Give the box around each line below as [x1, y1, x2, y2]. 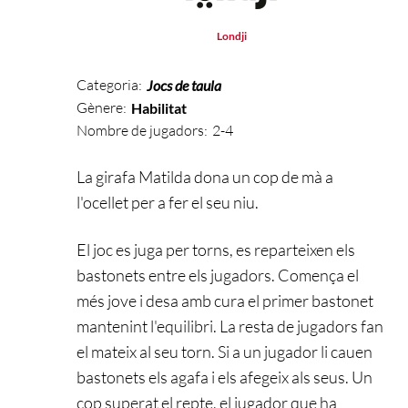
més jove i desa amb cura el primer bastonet [76, 290, 373, 311]
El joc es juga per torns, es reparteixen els [76, 239, 355, 260]
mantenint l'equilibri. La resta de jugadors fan [76, 315, 383, 336]
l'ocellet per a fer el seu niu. [76, 191, 259, 212]
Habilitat [130, 98, 187, 117]
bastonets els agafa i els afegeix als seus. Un [76, 366, 372, 387]
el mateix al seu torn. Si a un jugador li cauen [76, 341, 372, 362]
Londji [216, 28, 247, 43]
